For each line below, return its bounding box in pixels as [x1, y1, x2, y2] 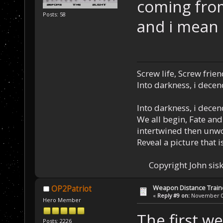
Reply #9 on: [157, 191, 190, 199]
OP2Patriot [51, 183, 92, 194]
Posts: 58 [43, 10, 66, 18]
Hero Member [43, 196, 82, 204]
